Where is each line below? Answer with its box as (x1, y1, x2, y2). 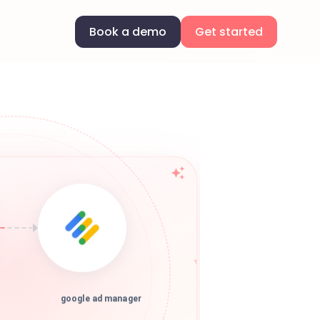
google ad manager (61, 298, 141, 309)
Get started (195, 23, 263, 40)
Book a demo (89, 23, 166, 40)
